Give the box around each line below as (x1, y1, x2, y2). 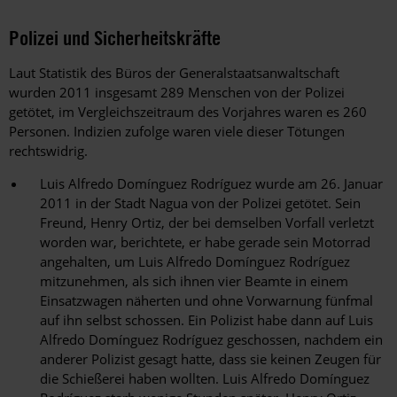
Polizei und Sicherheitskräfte (9, 25, 221, 51)
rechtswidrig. (9, 142, 88, 160)
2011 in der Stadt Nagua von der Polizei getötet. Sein (40, 194, 361, 213)
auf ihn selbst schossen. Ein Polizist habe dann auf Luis (40, 311, 373, 330)
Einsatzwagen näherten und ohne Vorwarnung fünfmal (40, 292, 373, 310)
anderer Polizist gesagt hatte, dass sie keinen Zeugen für (40, 350, 381, 369)
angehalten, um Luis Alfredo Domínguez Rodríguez (40, 253, 350, 271)
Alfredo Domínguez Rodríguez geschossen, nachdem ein (40, 331, 383, 349)
